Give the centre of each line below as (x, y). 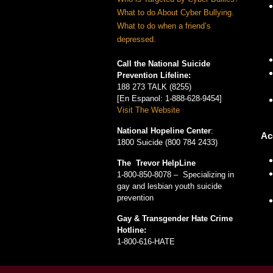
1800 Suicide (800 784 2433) (167, 142)
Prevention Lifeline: (154, 75)
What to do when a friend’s (164, 26)
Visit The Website (148, 110)
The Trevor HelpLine (156, 163)
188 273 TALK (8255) (154, 87)
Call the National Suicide (164, 64)
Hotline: (132, 230)
